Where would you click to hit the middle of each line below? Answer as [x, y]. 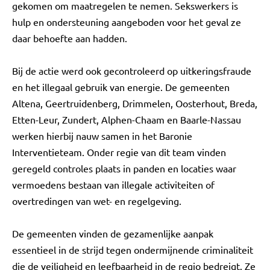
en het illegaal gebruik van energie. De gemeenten [121, 87]
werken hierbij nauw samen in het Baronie [102, 136]
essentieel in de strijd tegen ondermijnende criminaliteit [133, 250]
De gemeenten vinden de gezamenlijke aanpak [113, 233]
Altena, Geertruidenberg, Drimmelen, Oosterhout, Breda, [135, 103]
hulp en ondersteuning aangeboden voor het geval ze [127, 22]
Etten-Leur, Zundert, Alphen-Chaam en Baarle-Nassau [127, 119]
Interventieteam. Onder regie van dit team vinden [119, 152]
